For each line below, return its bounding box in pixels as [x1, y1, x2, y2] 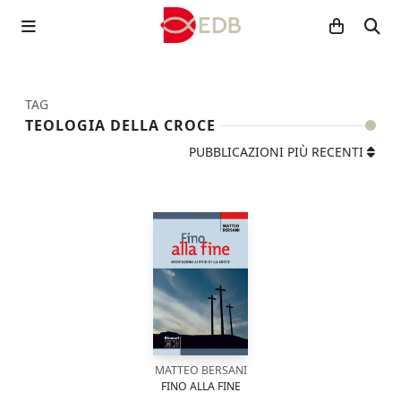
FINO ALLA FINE [160, 379, 241, 394]
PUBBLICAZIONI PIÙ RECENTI [189, 143, 363, 160]
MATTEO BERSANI [154, 363, 247, 378]
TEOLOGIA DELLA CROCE [25, 115, 216, 135]
